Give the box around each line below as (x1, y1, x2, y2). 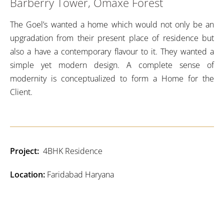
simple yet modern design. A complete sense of (10, 59, 214, 71)
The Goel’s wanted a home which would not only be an (10, 19, 214, 30)
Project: (10, 145, 43, 157)
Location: (10, 169, 47, 180)
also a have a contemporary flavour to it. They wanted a (10, 46, 214, 57)
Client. (10, 86, 32, 98)
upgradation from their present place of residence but (10, 32, 214, 44)
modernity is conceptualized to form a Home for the (10, 73, 214, 84)
